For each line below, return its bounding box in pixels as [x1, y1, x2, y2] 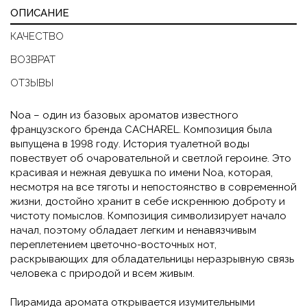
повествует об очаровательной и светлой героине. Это [10, 152, 291, 165]
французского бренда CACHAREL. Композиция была [10, 123, 272, 136]
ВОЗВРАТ [10, 53, 56, 66]
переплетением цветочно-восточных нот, [10, 238, 217, 251]
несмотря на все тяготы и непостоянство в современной [10, 181, 297, 194]
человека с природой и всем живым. [10, 267, 195, 280]
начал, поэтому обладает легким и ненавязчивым [10, 224, 256, 237]
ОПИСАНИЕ [10, 7, 69, 20]
